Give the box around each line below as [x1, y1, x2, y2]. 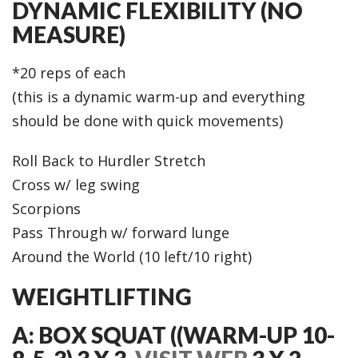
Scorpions [12, 199, 81, 218]
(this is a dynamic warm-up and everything [12, 87, 305, 106]
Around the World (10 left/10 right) [12, 247, 252, 266]
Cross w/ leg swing [12, 175, 140, 194]
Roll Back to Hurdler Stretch [12, 151, 205, 170]
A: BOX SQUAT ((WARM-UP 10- [12, 321, 335, 348]
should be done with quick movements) [12, 111, 283, 130]
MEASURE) [12, 21, 125, 48]
